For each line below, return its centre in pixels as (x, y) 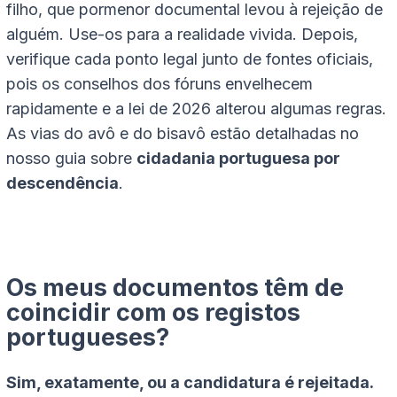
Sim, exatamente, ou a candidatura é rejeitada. (190, 382)
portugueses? (88, 338)
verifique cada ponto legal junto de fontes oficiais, (190, 59)
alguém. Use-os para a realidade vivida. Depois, (182, 35)
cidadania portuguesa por (238, 159)
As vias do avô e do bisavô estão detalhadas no (183, 134)
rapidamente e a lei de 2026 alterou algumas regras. (196, 109)
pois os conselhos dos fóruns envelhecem (160, 84)
